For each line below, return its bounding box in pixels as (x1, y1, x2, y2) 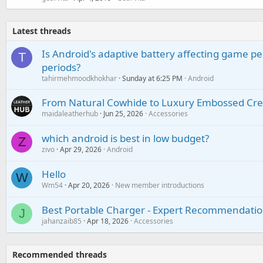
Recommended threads (12, 249, 107, 260)
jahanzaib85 (42, 216, 82, 226)
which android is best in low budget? (42, 131, 209, 145)
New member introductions (115, 180, 204, 190)
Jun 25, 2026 (103, 109, 143, 119)
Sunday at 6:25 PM (122, 73, 183, 83)
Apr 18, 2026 (87, 216, 129, 226)
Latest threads (12, 25, 71, 36)
